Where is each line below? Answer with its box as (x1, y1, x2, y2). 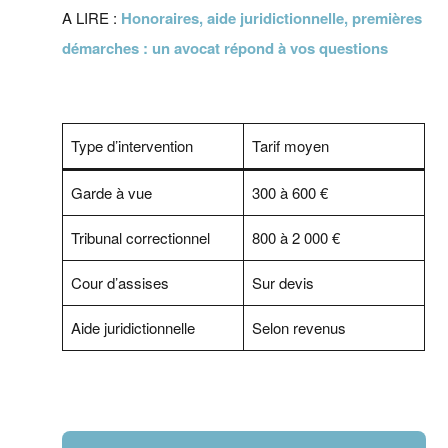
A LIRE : (62, 7, 122, 29)
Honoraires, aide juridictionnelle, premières (121, 7, 423, 30)
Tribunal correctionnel (70, 227, 210, 249)
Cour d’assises (70, 272, 169, 294)
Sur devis (251, 272, 314, 294)
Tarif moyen (251, 135, 329, 157)
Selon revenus (251, 317, 346, 339)
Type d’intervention (70, 135, 193, 157)
